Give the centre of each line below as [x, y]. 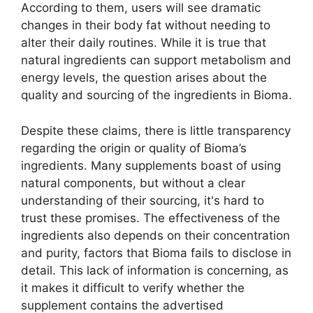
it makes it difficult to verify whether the [133, 287]
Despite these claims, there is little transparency [156, 130]
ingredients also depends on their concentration [155, 235]
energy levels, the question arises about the [144, 78]
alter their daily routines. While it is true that [144, 43]
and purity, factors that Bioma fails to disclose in [156, 253]
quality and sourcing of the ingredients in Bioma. [156, 95]
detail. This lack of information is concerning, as [155, 270]
